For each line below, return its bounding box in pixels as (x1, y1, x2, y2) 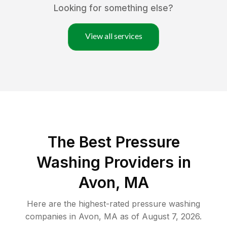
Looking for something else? (54, 3, 173, 14)
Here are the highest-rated (27, 199, 132, 209)
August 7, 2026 (142, 211, 200, 222)
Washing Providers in (36, 153, 191, 172)
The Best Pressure (47, 133, 180, 152)
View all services (85, 31, 142, 41)
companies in (25, 211, 76, 222)
